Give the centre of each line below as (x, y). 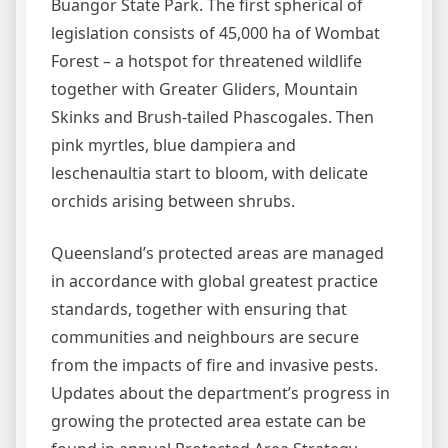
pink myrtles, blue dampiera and (173, 145)
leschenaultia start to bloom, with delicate (209, 173)
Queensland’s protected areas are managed (217, 253)
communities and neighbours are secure (205, 337)
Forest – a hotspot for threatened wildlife (206, 61)
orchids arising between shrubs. (173, 201)
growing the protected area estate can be (208, 421)
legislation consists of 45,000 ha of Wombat (215, 33)
